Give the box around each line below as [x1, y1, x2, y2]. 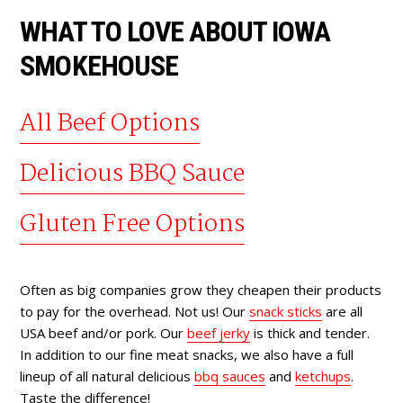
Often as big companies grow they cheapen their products [20, 280, 382, 299]
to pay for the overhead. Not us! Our [20, 301, 250, 320]
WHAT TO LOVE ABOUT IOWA [20, 13, 331, 49]
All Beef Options [20, 104, 201, 143]
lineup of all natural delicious [20, 366, 195, 385]
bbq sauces [194, 366, 266, 385]
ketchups [295, 366, 352, 385]
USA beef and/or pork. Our [20, 323, 188, 342]
